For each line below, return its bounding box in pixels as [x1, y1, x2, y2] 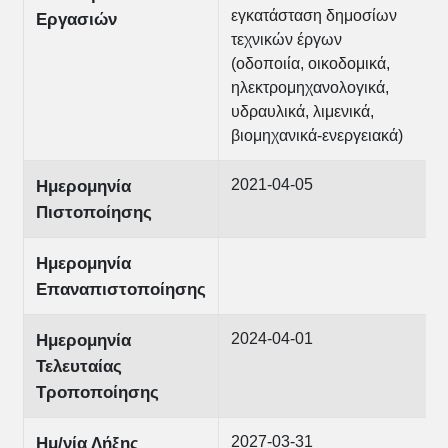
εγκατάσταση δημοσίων [230, 7, 397, 24]
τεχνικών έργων [230, 31, 342, 48]
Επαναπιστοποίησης [35, 280, 206, 300]
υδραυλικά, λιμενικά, [230, 103, 374, 120]
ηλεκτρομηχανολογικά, [230, 79, 389, 96]
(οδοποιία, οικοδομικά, [230, 55, 390, 72]
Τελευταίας [35, 357, 122, 377]
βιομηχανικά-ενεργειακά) [230, 127, 403, 144]
